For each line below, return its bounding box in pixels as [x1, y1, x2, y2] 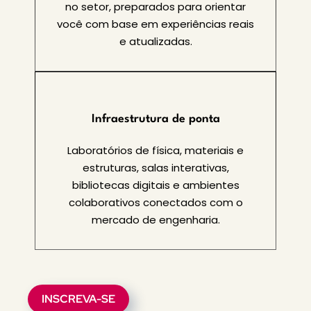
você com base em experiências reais [57, 17, 254, 32]
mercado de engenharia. [91, 212, 220, 228]
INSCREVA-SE [42, 292, 115, 307]
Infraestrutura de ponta [91, 113, 220, 126]
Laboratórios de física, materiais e [67, 143, 244, 158]
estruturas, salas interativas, [82, 160, 229, 176]
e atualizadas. [119, 34, 192, 49]
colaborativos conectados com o [68, 195, 243, 210]
